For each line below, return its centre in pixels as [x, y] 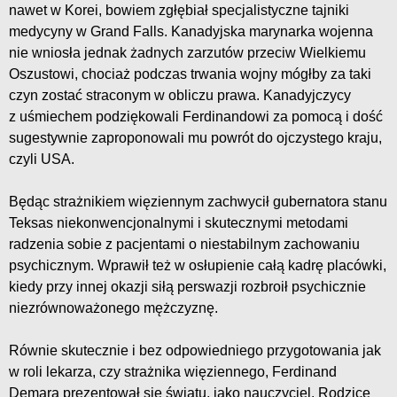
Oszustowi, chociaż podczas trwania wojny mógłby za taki [190, 74]
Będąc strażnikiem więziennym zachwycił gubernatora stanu [198, 202]
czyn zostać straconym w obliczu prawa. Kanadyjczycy [180, 96]
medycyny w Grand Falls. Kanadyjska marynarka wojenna [191, 32]
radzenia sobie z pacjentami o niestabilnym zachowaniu [184, 245]
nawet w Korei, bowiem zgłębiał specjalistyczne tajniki [179, 11]
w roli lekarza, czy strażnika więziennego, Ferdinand [173, 372]
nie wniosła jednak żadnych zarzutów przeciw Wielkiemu [187, 53]
